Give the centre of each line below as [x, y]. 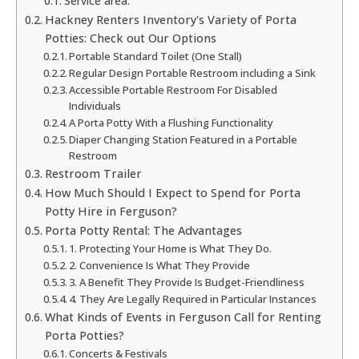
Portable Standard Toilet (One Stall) [156, 56]
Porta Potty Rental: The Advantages [143, 231]
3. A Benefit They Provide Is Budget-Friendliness [187, 282]
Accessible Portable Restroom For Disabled [173, 90]
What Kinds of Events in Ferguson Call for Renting [183, 317]
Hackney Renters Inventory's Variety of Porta [170, 20]
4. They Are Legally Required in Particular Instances [193, 299]
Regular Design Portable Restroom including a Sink [193, 73]
